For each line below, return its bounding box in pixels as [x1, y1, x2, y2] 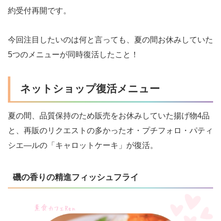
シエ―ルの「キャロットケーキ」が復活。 [8, 141, 158, 150]
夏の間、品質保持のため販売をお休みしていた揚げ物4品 [8, 111, 210, 120]
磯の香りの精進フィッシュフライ [13, 173, 139, 183]
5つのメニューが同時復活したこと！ [8, 50, 139, 59]
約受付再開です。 [8, 6, 71, 15]
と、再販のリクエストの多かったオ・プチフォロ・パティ [8, 126, 213, 135]
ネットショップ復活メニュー [20, 82, 160, 94]
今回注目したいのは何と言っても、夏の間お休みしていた [8, 35, 213, 44]
